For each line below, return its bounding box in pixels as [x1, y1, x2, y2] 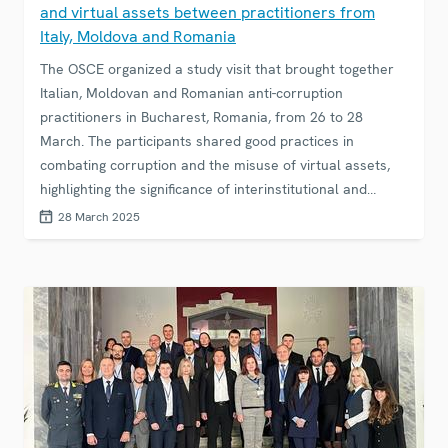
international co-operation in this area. [40, 204, 286, 223]
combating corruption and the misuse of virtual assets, [40, 156, 390, 175]
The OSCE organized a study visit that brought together [40, 60, 394, 79]
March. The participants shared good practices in [40, 132, 354, 151]
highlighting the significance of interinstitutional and [40, 180, 367, 199]
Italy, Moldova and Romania [40, 26, 236, 48]
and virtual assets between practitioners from [40, 2, 375, 24]
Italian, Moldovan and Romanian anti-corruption [40, 84, 343, 103]
